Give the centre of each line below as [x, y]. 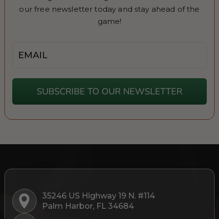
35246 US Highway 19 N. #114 [101, 196]
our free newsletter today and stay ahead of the [109, 9]
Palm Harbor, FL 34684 [88, 206]
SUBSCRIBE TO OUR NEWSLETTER [109, 91]
